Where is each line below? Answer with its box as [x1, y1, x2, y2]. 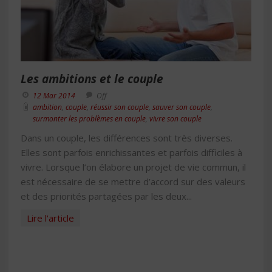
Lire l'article [27, 212, 74, 224]
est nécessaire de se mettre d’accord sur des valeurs [21, 175, 245, 188]
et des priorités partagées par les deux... [21, 190, 192, 202]
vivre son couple [149, 114, 202, 124]
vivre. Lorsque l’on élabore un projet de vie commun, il [21, 161, 246, 173]
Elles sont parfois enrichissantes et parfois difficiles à [21, 146, 242, 158]
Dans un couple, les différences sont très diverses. [21, 132, 233, 144]
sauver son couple [152, 102, 211, 112]
